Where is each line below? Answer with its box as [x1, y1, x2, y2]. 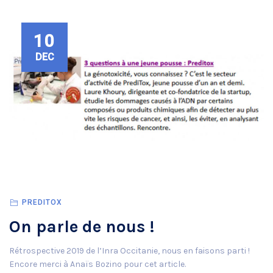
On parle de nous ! [9, 216, 155, 236]
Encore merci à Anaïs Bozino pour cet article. [9, 258, 186, 269]
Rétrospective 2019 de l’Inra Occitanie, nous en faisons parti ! [9, 245, 250, 256]
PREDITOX [21, 197, 62, 207]
